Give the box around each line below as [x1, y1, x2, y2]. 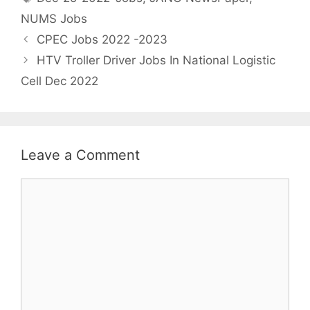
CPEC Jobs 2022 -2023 [37, 32, 168, 46]
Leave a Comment [21, 146, 140, 163]
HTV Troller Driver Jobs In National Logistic [37, 53, 276, 67]
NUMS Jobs [21, 11, 87, 26]
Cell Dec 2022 [21, 73, 98, 88]
